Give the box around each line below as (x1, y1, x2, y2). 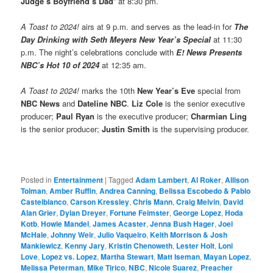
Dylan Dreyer (60, 207, 107, 218)
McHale (21, 229, 48, 240)
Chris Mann (133, 196, 173, 207)
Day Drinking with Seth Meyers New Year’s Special (21, 34, 214, 46)
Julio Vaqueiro (97, 229, 147, 240)
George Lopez (173, 207, 222, 218)
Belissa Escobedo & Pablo (159, 185, 251, 196)
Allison (225, 174, 249, 185)
